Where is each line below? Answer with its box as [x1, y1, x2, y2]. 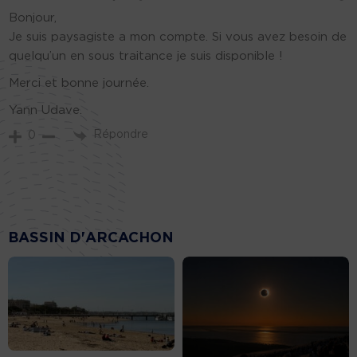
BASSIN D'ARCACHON [8, 231, 174, 246]
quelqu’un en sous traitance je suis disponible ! [9, 49, 283, 62]
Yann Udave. [9, 104, 82, 116]
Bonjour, [9, 11, 57, 24]
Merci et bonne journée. [9, 76, 149, 89]
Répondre [93, 128, 148, 140]
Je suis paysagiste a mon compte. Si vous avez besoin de [9, 30, 347, 43]
